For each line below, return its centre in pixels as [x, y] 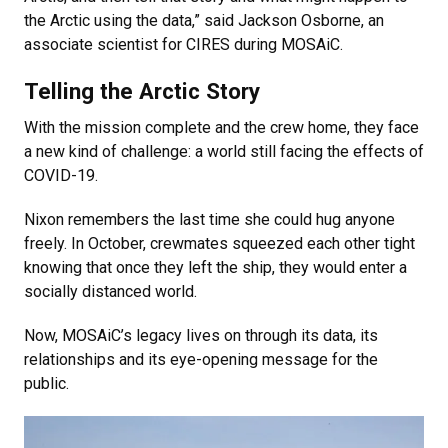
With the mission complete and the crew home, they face [221, 127]
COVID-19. [61, 175]
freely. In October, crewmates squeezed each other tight [219, 243]
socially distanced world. [110, 291]
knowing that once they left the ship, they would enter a [215, 267]
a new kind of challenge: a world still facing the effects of [224, 151]
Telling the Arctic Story [142, 91]
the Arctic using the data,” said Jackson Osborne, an [204, 20]
